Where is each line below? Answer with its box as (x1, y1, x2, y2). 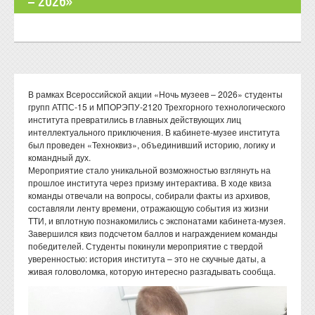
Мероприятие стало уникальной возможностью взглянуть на (28, 164, 271, 176)
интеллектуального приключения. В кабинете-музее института (28, 126, 280, 139)
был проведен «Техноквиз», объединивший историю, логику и (28, 139, 276, 151)
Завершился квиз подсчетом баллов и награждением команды (28, 227, 278, 240)
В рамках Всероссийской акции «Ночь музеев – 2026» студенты (28, 88, 283, 101)
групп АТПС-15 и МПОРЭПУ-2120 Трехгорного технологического (28, 101, 285, 113)
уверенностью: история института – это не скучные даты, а (28, 252, 266, 265)
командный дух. (28, 151, 91, 164)
